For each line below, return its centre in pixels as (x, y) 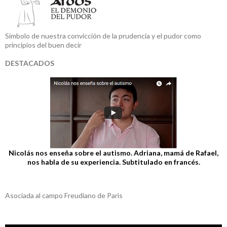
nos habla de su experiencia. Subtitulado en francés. (113, 162)
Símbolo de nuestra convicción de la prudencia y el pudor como (103, 35)
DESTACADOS (30, 63)
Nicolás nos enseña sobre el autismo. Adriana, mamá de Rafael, (113, 153)
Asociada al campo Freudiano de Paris (64, 195)
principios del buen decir (43, 45)
